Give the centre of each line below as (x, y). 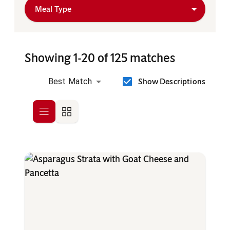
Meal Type (53, 9)
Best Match (70, 82)
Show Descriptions (172, 82)
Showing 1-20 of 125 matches (100, 58)
